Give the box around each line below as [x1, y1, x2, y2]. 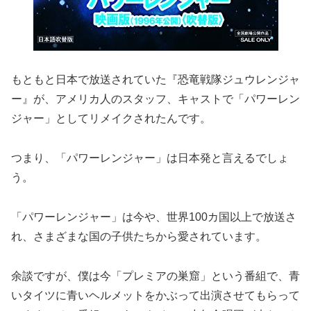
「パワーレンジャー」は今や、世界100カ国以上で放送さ [11, 210, 296, 223]
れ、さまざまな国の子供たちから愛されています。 [11, 230, 267, 242]
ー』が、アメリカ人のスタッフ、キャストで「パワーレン [11, 93, 300, 106]
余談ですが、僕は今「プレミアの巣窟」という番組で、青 [11, 269, 300, 282]
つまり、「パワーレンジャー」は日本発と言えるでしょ [11, 152, 289, 165]
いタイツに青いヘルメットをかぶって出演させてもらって [11, 289, 300, 301]
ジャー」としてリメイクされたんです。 [11, 112, 211, 125]
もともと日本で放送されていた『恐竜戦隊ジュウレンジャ [11, 74, 300, 86]
